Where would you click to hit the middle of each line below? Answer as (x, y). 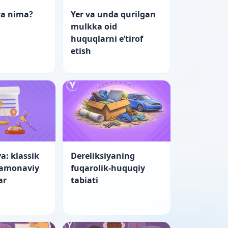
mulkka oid (94, 27)
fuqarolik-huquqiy (108, 168)
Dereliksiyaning (103, 155)
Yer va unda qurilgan (113, 15)
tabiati (84, 180)
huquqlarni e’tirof (107, 39)
